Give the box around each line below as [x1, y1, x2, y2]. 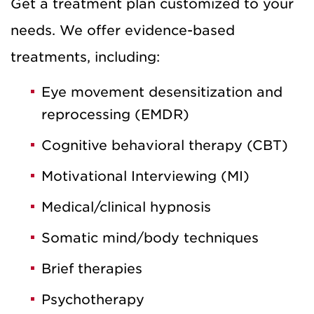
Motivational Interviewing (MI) [41, 168, 250, 184]
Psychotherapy [41, 291, 144, 308]
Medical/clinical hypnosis [41, 198, 211, 215]
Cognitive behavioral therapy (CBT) [41, 137, 288, 153]
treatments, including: [11, 48, 160, 65]
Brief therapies [41, 260, 142, 277]
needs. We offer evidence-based [11, 22, 235, 39]
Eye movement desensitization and [41, 83, 282, 100]
